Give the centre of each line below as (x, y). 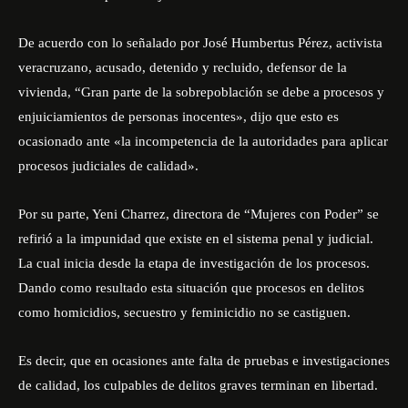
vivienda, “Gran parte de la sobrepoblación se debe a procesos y (201, 92)
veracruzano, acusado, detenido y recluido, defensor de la (183, 67)
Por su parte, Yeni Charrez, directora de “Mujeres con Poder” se (199, 214)
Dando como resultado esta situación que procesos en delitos (191, 288)
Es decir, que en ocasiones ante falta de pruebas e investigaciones (204, 361)
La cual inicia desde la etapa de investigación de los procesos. (194, 263)
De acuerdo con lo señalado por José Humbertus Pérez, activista (200, 43)
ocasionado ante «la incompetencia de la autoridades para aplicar (203, 141)
